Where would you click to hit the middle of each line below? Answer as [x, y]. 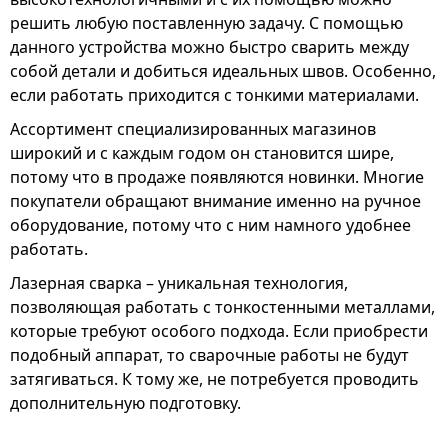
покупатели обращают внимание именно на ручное [215, 201]
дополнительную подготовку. [125, 403]
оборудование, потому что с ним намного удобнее [210, 225]
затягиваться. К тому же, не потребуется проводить [214, 379]
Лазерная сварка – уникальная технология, [179, 283]
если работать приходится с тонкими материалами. [214, 95]
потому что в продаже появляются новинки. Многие [217, 177]
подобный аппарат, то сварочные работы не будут [209, 355]
